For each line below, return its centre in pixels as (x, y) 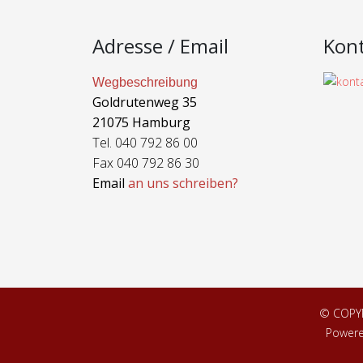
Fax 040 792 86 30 (146, 163)
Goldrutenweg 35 (145, 102)
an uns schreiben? (183, 183)
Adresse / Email (160, 46)
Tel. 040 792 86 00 (145, 143)
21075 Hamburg (141, 122)
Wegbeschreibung (145, 82)
